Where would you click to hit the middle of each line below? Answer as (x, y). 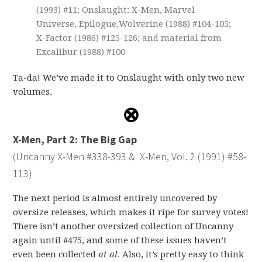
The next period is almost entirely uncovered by (115, 198)
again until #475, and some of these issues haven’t (120, 240)
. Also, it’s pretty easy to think (181, 254)
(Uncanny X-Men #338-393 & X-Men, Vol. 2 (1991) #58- (130, 156)
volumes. (33, 92)
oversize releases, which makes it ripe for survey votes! (131, 212)
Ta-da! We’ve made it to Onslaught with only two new (129, 77)
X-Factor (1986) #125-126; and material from (129, 38)
